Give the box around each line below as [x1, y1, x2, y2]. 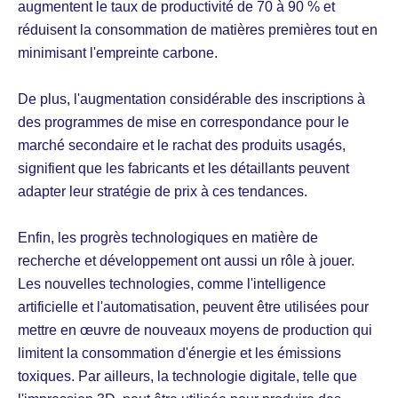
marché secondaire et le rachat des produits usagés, [18, 137, 346, 153]
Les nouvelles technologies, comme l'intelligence [18, 275, 326, 291]
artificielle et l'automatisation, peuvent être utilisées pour [18, 298, 369, 314]
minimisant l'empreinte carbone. [18, 44, 218, 60]
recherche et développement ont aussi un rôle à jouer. [18, 252, 354, 268]
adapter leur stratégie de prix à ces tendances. [18, 183, 307, 199]
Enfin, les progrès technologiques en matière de [18, 229, 318, 245]
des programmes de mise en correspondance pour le [18, 114, 349, 130]
